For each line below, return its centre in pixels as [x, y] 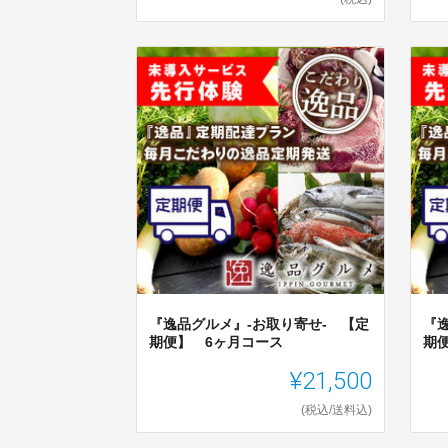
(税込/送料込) [337, 410]
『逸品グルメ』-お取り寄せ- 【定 [259, 324]
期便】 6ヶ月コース [216, 342]
